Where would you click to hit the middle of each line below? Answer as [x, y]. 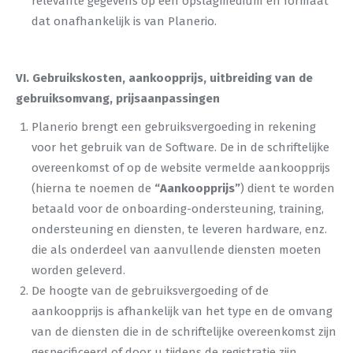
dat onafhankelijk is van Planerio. [124, 21]
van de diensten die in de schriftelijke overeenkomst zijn [184, 332]
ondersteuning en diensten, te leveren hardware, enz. [179, 229]
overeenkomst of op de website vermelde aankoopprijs [181, 168]
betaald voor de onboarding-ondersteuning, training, [178, 209]
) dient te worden [288, 188]
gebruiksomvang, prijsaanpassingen [118, 98]
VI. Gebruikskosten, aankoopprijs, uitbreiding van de [164, 78]
